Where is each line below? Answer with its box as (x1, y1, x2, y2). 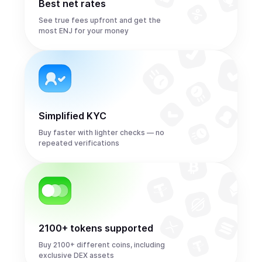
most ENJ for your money (39, 26, 129, 35)
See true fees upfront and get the (39, 16, 161, 25)
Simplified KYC (39, 110, 106, 122)
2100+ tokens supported (39, 222, 153, 234)
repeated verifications (39, 139, 119, 147)
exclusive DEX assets (39, 251, 114, 260)
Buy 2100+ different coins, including (39, 240, 165, 249)
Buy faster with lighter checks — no (39, 128, 164, 137)
